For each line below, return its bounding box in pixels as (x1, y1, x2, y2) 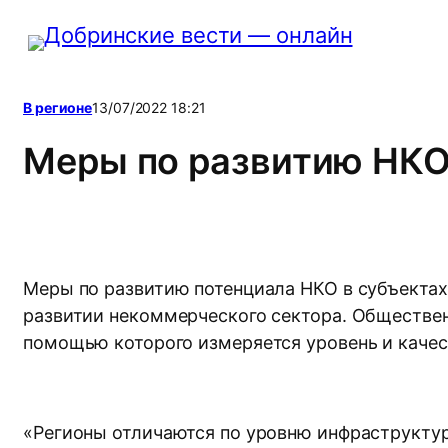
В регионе (23, 99, 93, 116)
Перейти (7, 9, 99, 35)
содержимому (7, 69, 161, 95)
